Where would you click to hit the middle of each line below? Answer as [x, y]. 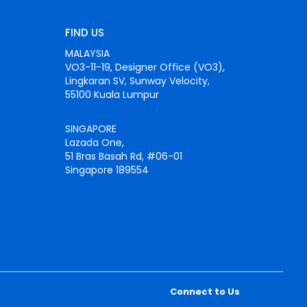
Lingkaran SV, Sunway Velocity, [137, 81]
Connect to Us [205, 291]
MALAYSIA [87, 53]
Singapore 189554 [107, 170]
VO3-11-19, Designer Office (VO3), [145, 67]
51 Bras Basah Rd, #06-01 [123, 156]
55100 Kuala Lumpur [112, 94]
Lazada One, [94, 142]
